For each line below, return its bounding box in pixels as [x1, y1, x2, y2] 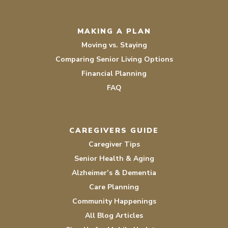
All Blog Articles [85, 210, 143, 220]
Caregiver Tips [88, 139, 140, 149]
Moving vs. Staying [81, 40, 147, 50]
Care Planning [89, 182, 139, 192]
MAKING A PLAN [77, 26, 151, 36]
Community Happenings [72, 196, 156, 206]
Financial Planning [81, 68, 147, 78]
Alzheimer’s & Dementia [72, 167, 156, 178]
